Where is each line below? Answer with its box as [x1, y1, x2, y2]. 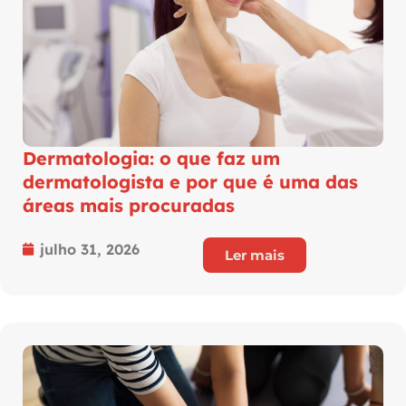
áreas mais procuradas [23, 193, 240, 217]
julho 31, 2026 [40, 239, 140, 258]
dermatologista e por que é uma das [23, 169, 358, 193]
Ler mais [225, 246, 285, 264]
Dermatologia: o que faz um [23, 146, 280, 169]
